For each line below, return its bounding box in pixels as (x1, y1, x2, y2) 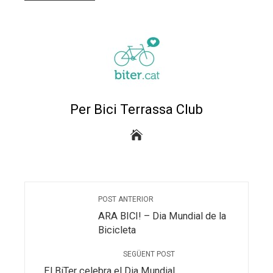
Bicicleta (98, 224, 136, 236)
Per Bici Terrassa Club (70, 101, 203, 117)
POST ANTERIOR (98, 194, 154, 204)
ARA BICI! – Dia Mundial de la (98, 210, 226, 222)
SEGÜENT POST (123, 249, 175, 258)
